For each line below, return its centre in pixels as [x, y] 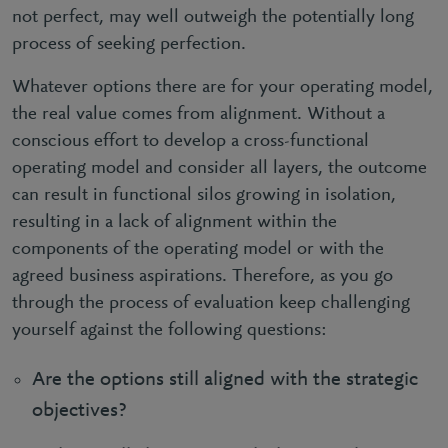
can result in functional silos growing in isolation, [204, 195]
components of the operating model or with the [198, 249]
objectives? [79, 410]
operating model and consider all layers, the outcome [219, 168]
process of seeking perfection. [129, 44]
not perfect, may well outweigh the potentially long [213, 17]
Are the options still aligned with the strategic [225, 379]
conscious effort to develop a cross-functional [190, 141]
